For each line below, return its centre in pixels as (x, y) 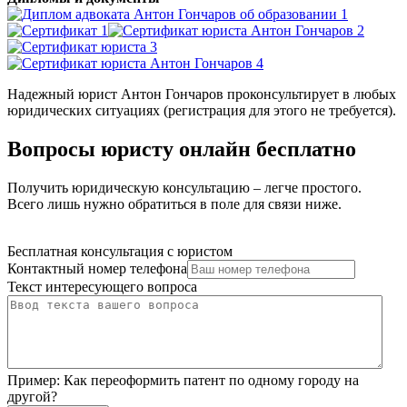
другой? (32, 396)
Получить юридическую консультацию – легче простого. (184, 187)
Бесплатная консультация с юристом (120, 251)
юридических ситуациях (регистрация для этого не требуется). (202, 110)
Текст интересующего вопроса (102, 286)
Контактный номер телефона (97, 268)
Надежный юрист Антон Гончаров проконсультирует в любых (202, 94)
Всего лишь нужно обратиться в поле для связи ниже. (174, 203)
